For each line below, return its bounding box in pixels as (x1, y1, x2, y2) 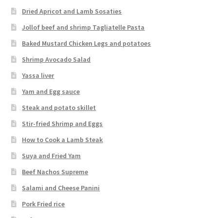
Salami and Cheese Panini (22, 183, 100, 192)
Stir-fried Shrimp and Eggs (22, 119, 103, 128)
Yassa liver (22, 71, 54, 80)
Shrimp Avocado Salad (22, 54, 91, 64)
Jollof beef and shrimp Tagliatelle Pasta (22, 22, 145, 32)
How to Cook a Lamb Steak (22, 135, 103, 144)
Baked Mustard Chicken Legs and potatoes (22, 38, 151, 48)
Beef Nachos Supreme (22, 167, 89, 176)
